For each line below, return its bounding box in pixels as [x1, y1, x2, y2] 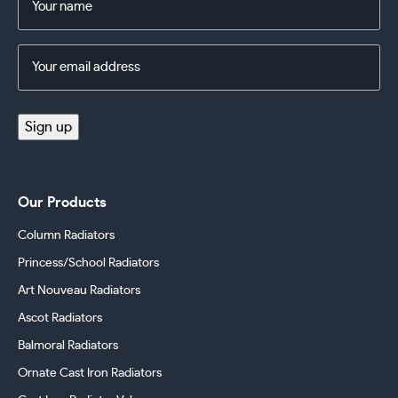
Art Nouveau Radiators [18, 283, 140, 297]
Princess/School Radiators [18, 256, 159, 269]
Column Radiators [18, 228, 115, 242]
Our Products [18, 195, 107, 210]
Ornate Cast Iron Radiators [18, 366, 162, 379]
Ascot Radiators [18, 311, 102, 324]
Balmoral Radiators [18, 338, 118, 352]
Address [17, 68, 73, 83]
